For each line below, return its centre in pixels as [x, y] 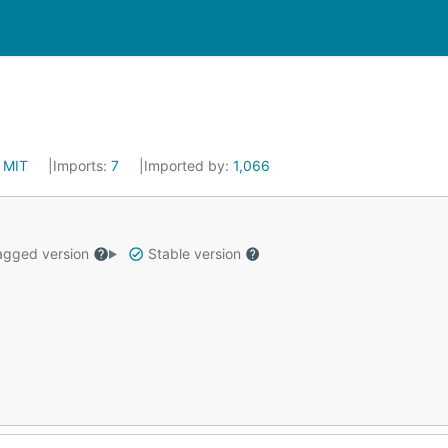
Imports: [82, 165]
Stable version [194, 253]
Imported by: [188, 165]
